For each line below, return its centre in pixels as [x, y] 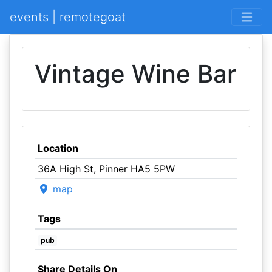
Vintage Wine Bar [135, 74]
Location [58, 148]
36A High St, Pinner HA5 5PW [106, 169]
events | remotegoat [68, 17]
